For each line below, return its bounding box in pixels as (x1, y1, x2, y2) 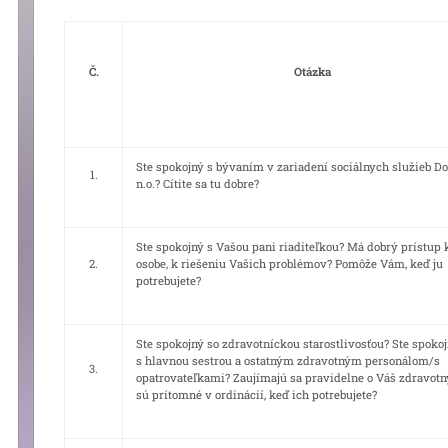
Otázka (293, 64, 331, 80)
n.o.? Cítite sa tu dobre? (136, 176, 259, 192)
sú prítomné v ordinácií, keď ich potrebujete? (136, 387, 377, 403)
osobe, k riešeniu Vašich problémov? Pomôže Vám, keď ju (136, 256, 443, 272)
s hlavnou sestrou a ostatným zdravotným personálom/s (136, 353, 440, 369)
